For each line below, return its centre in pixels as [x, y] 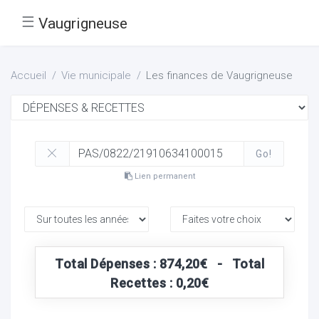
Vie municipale [96, 75]
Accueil [28, 75]
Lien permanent [163, 176]
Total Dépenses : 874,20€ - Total [159, 263]
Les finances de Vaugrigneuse [219, 75]
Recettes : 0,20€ [159, 283]
